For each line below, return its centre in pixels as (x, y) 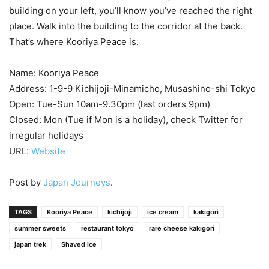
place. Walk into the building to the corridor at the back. (126, 26)
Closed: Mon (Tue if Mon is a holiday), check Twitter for (126, 120)
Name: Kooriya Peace (54, 73)
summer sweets (40, 228)
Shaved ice (79, 245)
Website (48, 151)
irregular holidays (46, 136)
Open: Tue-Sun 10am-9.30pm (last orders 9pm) (110, 104)
